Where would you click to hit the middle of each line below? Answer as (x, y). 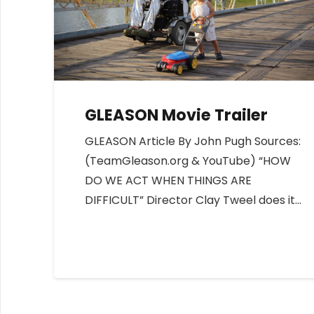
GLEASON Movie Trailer (177, 115)
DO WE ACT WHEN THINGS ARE (169, 181)
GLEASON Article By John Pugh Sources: (193, 142)
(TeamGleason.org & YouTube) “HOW (188, 161)
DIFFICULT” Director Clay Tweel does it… (193, 200)
